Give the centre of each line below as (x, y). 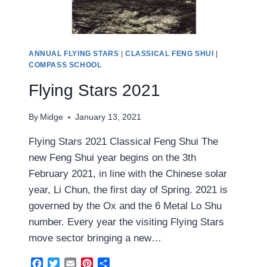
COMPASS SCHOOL (65, 65)
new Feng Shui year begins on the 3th (112, 158)
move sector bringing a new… (95, 238)
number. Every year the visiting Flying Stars (126, 222)
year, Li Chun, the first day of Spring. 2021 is (128, 190)
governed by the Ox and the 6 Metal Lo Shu (125, 206)
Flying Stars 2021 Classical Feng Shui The (123, 142)
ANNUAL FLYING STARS (74, 53)
